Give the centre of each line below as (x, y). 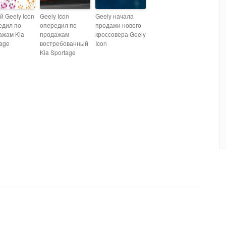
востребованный (64, 43)
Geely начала (115, 16)
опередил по (58, 25)
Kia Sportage (58, 52)
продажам (54, 34)
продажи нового (118, 25)
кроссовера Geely (121, 34)
